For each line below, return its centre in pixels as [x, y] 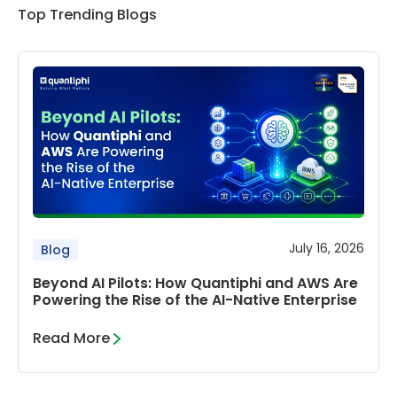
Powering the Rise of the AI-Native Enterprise [195, 300]
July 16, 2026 [327, 249]
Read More [71, 338]
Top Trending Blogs [87, 14]
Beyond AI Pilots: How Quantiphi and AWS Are [195, 283]
